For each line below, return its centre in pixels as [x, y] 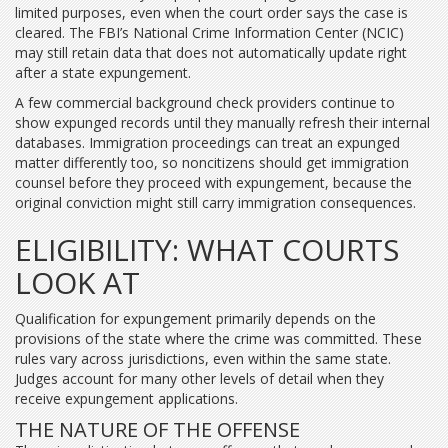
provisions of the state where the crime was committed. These [218, 338]
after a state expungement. [105, 72]
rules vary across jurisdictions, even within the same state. [203, 358]
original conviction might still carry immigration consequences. [215, 202]
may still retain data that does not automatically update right [211, 52]
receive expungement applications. [126, 398]
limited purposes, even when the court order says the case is [211, 12]
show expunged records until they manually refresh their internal [222, 122]
